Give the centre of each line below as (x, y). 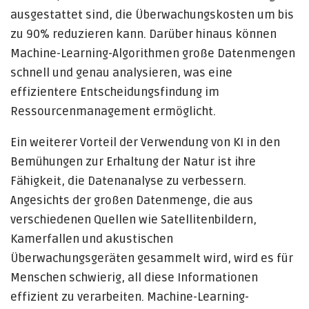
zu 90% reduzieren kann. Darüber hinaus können (143, 34)
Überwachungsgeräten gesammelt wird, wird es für (152, 258)
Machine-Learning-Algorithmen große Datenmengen (153, 53)
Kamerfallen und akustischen (92, 239)
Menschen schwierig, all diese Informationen (134, 278)
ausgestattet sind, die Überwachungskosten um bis (152, 15)
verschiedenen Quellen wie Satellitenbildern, (133, 220)
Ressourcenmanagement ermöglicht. (113, 111)
